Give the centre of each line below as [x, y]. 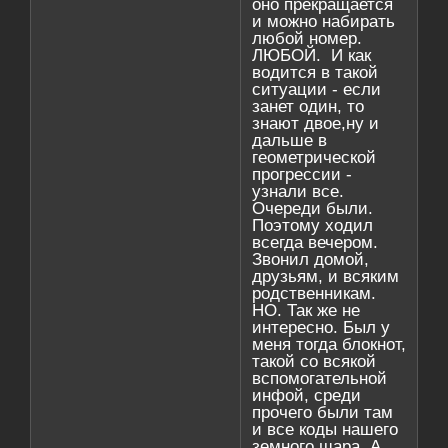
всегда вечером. [315, 243]
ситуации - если [317, 90]
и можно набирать [324, 22]
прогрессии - [302, 175]
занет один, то [308, 107]
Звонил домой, [311, 260]
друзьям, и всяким [326, 277]
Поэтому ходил [313, 226]
